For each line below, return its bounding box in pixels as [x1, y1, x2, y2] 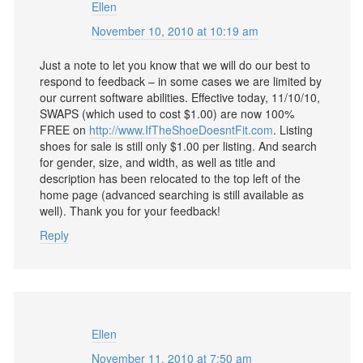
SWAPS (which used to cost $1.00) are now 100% [40, 105, 294, 122]
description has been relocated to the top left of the [40, 170, 301, 186]
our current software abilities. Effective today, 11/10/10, [40, 89, 320, 105]
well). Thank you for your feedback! [40, 203, 220, 219]
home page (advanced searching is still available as [40, 186, 304, 203]
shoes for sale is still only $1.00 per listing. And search [40, 138, 317, 154]
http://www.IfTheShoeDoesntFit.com [89, 122, 273, 138]
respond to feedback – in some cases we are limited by [40, 73, 322, 89]
